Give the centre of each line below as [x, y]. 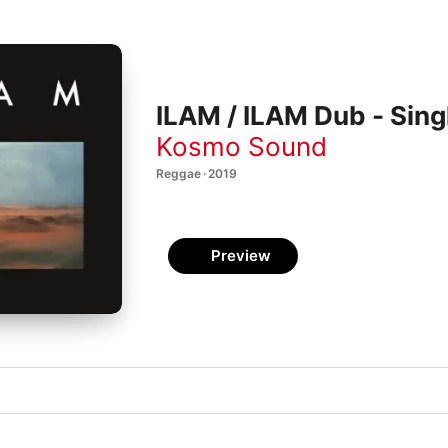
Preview [241, 255]
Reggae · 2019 [196, 173]
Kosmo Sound [241, 146]
